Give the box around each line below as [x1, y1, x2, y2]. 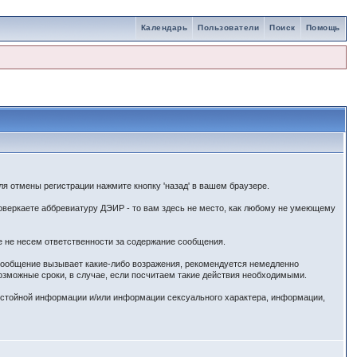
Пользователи [198, 23, 260, 32]
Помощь [305, 23, 340, 32]
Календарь [140, 23, 188, 32]
